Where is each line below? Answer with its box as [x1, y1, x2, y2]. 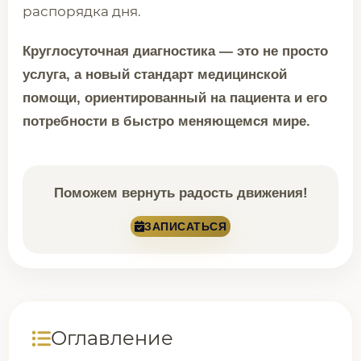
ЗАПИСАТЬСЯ [144, 220, 227, 233]
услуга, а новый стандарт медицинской [23, 67, 287, 82]
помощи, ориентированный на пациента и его [23, 90, 327, 106]
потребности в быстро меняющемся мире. [23, 114, 310, 129]
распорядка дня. [23, 3, 141, 19]
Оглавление [51, 326, 173, 350]
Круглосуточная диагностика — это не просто [23, 44, 328, 59]
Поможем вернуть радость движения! [53, 185, 308, 201]
